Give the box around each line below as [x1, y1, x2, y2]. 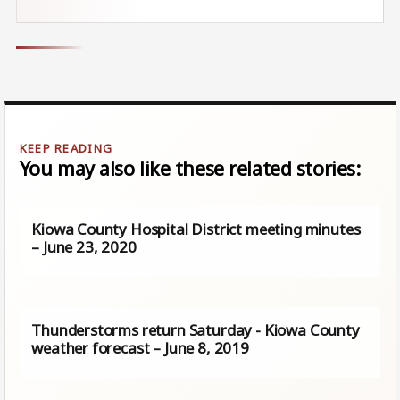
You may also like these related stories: [19, 155, 361, 181]
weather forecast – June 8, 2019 [31, 337, 249, 358]
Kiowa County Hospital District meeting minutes [31, 219, 361, 240]
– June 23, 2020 [31, 237, 137, 258]
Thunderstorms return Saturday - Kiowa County [31, 319, 360, 340]
